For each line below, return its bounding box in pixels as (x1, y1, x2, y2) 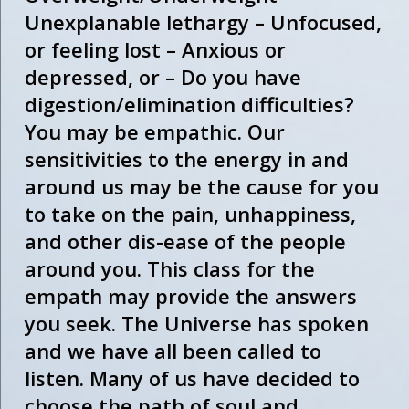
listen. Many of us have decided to (24, 364, 360, 393)
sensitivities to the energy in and (24, 145, 349, 173)
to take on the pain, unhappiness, (24, 200, 356, 228)
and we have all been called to (24, 337, 321, 365)
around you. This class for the (24, 255, 315, 283)
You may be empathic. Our (24, 118, 285, 146)
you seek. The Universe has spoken (24, 309, 369, 338)
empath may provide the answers (24, 282, 357, 310)
